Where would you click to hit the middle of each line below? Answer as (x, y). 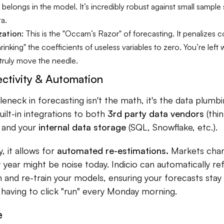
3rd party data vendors (156, 113)
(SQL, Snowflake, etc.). (172, 127)
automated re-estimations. (113, 150)
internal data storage (82, 127)
